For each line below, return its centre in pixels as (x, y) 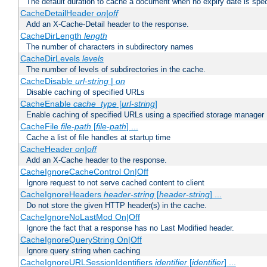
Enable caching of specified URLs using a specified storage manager (145, 115)
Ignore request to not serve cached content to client (115, 183)
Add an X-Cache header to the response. (97, 160)
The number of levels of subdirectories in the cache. (116, 70)
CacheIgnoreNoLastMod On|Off (80, 217)
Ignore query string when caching (83, 251)
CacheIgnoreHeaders (62, 195)
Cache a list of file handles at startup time (98, 138)
